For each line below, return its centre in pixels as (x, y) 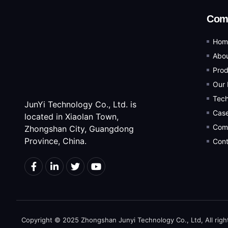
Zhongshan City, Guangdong (79, 129)
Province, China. (55, 141)
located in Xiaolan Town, (72, 117)
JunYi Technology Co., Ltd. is (80, 105)
